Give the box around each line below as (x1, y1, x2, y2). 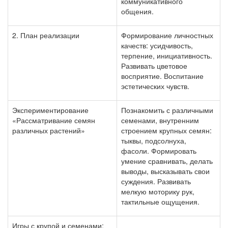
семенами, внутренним (121, 115, 199, 125)
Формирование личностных (121, 30, 213, 40)
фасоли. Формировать (121, 146, 196, 156)
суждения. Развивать (121, 176, 191, 186)
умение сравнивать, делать (121, 156, 213, 166)
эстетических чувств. (121, 81, 189, 91)
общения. (121, 6, 154, 16)
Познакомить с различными (121, 105, 213, 115)
